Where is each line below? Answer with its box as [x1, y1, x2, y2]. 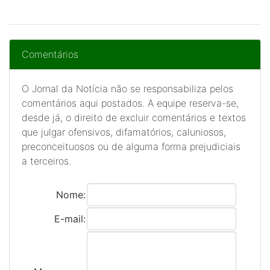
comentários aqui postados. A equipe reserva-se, [22, 97, 239, 109]
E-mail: [54, 213, 86, 225]
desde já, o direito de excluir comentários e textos [22, 111, 246, 124]
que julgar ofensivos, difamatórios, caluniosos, [22, 126, 226, 138]
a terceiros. [22, 155, 71, 167]
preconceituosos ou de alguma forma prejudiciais [22, 140, 240, 152]
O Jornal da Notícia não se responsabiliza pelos [22, 83, 233, 95]
